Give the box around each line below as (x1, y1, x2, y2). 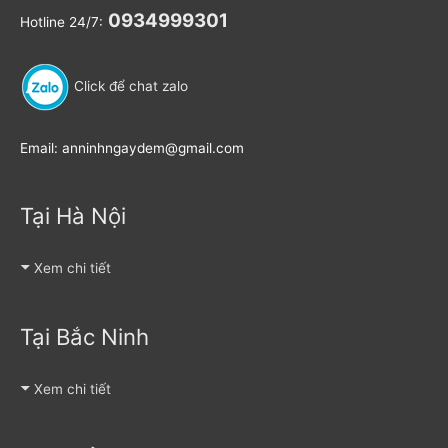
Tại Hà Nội (20, 202, 126, 230)
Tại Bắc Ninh (20, 322, 149, 350)
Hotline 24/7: (20, 14, 103, 31)
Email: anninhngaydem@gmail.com (20, 140, 244, 157)
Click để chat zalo (70, 77, 188, 94)
